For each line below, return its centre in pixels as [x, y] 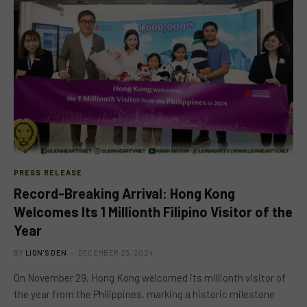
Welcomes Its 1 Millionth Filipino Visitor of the [153, 211]
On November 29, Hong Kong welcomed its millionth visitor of [150, 277]
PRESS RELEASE [48, 172]
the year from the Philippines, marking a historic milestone [144, 294]
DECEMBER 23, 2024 [115, 252]
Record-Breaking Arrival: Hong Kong [124, 193]
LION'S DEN [46, 252]
